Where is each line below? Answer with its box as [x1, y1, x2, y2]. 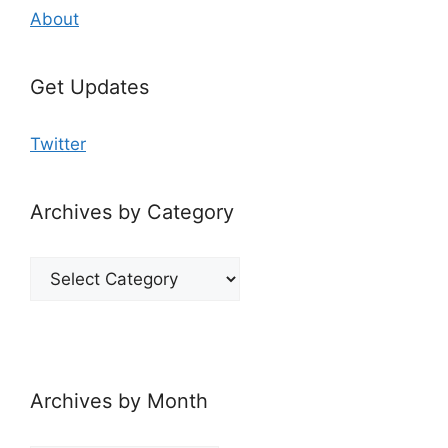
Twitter [30, 134, 86, 155]
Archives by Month [30, 389, 208, 414]
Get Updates [30, 75, 149, 100]
